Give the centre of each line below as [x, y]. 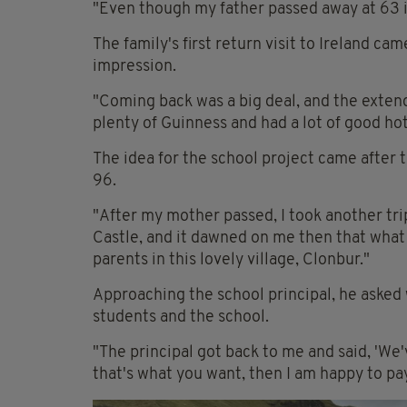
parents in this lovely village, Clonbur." [231, 260]
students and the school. [181, 317]
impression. [134, 66]
